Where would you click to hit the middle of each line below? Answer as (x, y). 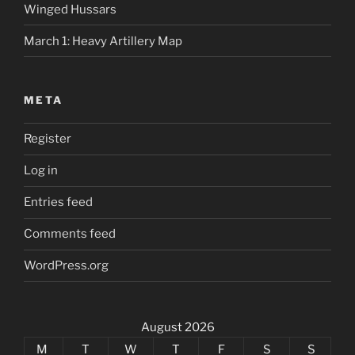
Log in (41, 171)
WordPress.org (66, 266)
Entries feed (58, 202)
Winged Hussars (70, 9)
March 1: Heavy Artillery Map (103, 41)
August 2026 (177, 327)
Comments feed (70, 234)
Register (48, 139)
